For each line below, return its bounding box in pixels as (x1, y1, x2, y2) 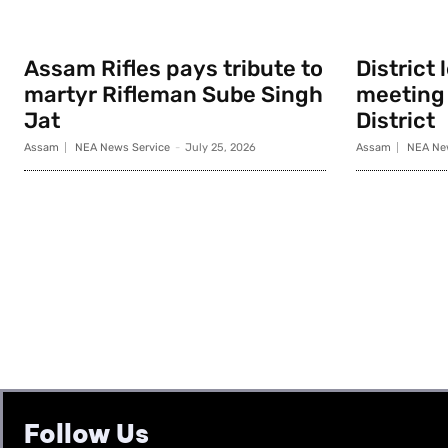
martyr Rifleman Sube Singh (24, 81, 323, 109)
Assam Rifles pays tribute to (24, 55, 323, 83)
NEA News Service (75, 141, 170, 155)
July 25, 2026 (185, 141, 256, 155)
